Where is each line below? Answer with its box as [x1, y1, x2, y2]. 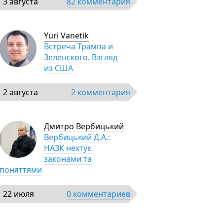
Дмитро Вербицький [44, 121, 124, 132]
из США [44, 63, 73, 74]
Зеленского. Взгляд [44, 52, 117, 63]
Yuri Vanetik [44, 30, 89, 41]
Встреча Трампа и [44, 41, 113, 52]
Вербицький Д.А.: [44, 132, 110, 143]
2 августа [3, 87, 38, 98]
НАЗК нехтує [44, 143, 91, 153]
